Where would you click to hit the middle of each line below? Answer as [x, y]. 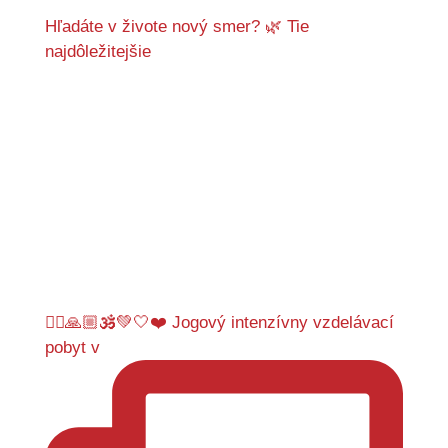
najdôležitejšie [97, 52]
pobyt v [72, 347]
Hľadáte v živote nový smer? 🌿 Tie [176, 27]
